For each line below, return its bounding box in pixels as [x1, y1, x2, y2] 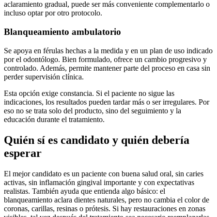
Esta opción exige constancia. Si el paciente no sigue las [4, 89, 174, 97]
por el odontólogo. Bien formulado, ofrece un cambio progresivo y [4, 55, 207, 63]
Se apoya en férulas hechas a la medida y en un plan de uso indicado [4, 46, 213, 55]
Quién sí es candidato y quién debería [4, 133, 189, 146]
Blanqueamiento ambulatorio [4, 27, 121, 37]
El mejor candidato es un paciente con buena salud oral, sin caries [4, 169, 203, 178]
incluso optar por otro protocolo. [4, 9, 102, 17]
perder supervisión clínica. [4, 72, 84, 81]
